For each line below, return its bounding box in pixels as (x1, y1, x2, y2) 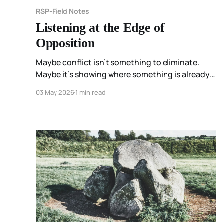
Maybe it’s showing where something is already (36, 68, 210, 80)
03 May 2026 (36, 87, 74, 97)
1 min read (75, 87, 106, 97)
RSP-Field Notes (36, 6, 89, 16)
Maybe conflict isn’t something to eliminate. (36, 56, 199, 68)
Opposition (36, 35, 95, 50)
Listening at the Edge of (36, 20, 165, 35)
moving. (36, 80, 65, 92)
